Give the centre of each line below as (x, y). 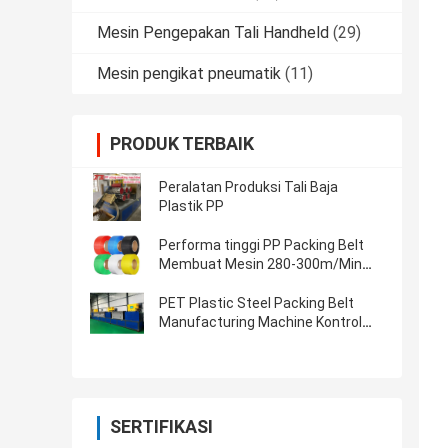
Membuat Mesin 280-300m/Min (260, 264)
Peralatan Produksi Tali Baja (248, 187)
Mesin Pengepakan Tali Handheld (213, 33)
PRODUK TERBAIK (182, 144)
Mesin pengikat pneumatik (189, 74)
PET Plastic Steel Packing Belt (256, 303)
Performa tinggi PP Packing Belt (261, 245)
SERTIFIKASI (161, 427)
